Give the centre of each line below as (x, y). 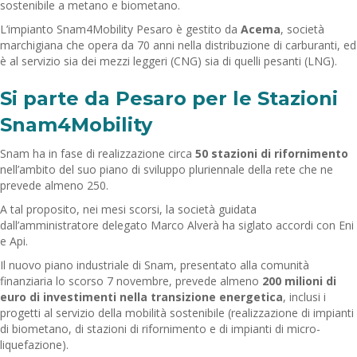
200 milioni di (299, 280)
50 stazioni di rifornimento (270, 153)
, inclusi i (304, 296)
